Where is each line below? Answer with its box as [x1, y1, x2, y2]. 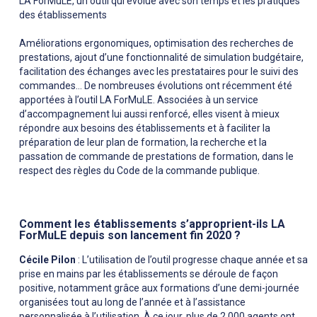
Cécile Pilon [19, 254, 76, 266]
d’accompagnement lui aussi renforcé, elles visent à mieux [19, 108, 279, 120]
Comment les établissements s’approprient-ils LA [19, 217, 285, 231]
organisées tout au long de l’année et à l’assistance [19, 296, 246, 309]
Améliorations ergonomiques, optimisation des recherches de [19, 38, 294, 50]
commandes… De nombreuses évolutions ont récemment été [19, 80, 292, 92]
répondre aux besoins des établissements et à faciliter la [19, 122, 270, 134]
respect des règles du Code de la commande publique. [19, 165, 260, 177]
